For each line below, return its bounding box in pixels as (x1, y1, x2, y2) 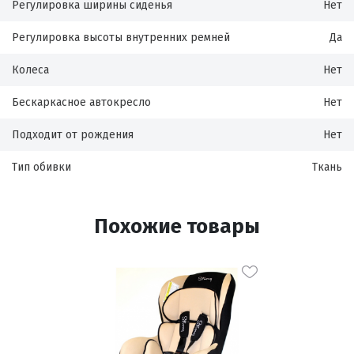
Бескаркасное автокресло (12, 96, 151, 109)
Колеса (12, 63, 49, 77)
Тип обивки (12, 160, 71, 174)
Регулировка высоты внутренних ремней (12, 31, 230, 44)
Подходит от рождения (12, 128, 134, 141)
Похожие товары (94, 214, 260, 239)
